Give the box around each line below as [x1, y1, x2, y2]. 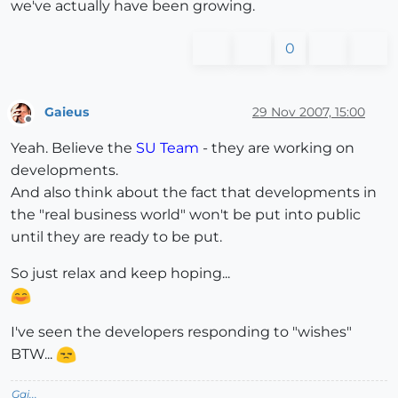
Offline [28, 119, 62, 133]
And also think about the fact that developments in [11, 183, 377, 201]
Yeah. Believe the [11, 139, 136, 156]
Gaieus [44, 103, 89, 120]
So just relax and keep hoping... [11, 264, 230, 282]
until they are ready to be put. [11, 227, 222, 245]
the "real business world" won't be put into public [11, 205, 361, 223]
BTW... [11, 345, 56, 362]
